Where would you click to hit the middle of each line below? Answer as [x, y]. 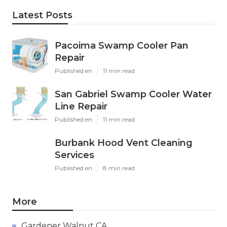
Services [74, 155]
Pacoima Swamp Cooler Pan [122, 46]
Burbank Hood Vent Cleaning [124, 143]
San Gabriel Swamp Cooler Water [133, 94]
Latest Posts [42, 15]
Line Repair [81, 107]
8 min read [119, 168]
